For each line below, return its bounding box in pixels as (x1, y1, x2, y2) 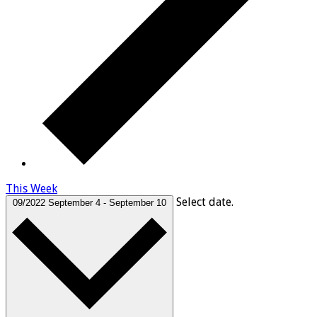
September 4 (48, 197, 103, 208)
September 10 (109, 197, 166, 208)
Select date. (176, 195, 234, 209)
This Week (6, 181, 57, 195)
